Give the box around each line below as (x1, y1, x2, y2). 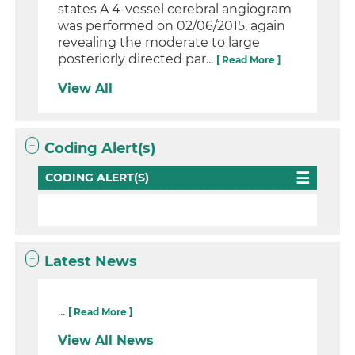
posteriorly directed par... (58, 52, 217, 67)
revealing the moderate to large (58, 35, 261, 51)
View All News (58, 333, 155, 349)
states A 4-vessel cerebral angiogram (58, 2, 292, 17)
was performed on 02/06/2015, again (58, 18, 286, 34)
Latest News (44, 253, 138, 271)
